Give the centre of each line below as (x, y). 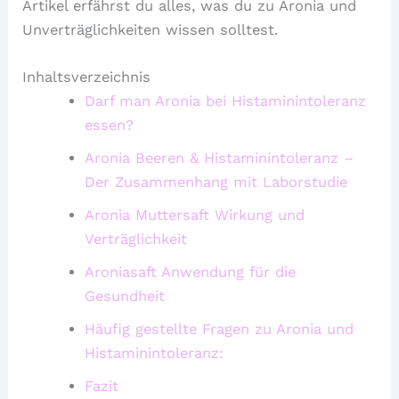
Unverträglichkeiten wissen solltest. (151, 29)
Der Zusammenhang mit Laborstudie (216, 183)
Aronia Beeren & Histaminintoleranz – (219, 159)
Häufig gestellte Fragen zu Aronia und (219, 330)
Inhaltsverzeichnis (87, 77)
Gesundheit (124, 297)
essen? (109, 126)
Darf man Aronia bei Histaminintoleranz (225, 102)
